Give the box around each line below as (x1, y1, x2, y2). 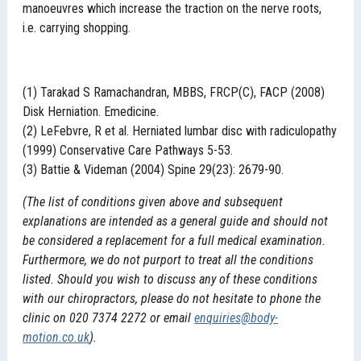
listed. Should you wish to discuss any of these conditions (23, 272, 318, 288)
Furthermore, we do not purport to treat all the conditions (23, 252, 314, 268)
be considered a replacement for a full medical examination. (23, 233, 326, 249)
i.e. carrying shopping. (23, 20, 131, 36)
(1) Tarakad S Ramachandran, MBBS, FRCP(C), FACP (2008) (23, 85, 326, 101)
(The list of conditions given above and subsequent (23, 194, 284, 210)
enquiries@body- (194, 310, 279, 326)
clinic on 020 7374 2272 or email (23, 310, 195, 326)
